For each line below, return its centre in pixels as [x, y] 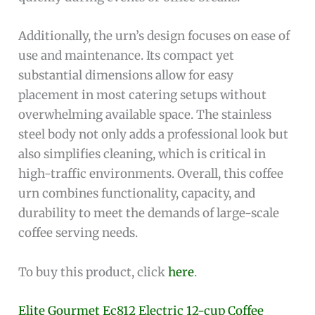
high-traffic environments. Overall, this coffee [151, 174]
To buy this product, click [94, 272]
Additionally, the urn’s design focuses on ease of [154, 36]
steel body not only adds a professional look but [154, 135]
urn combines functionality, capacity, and [137, 194]
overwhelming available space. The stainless [145, 115]
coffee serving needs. [78, 233]
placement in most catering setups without [143, 95]
